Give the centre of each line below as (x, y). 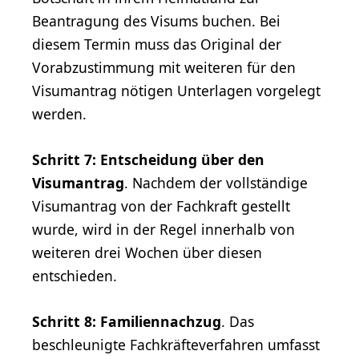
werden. (59, 114)
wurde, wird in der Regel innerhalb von (163, 230)
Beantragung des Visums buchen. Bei (156, 21)
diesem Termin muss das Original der (157, 44)
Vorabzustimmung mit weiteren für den (164, 68)
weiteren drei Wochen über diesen (147, 253)
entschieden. (75, 276)
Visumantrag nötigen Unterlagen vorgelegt (176, 91)
